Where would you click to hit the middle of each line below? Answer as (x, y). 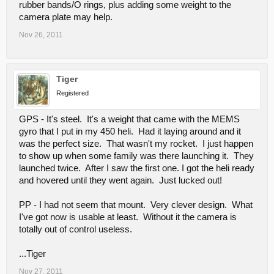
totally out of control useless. (76, 229)
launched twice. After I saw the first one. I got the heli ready (137, 168)
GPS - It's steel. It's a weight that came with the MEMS (129, 119)
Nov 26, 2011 (41, 35)
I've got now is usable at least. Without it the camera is (128, 217)
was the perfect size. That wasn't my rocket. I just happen (136, 144)
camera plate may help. (66, 17)
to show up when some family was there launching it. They (136, 156)
